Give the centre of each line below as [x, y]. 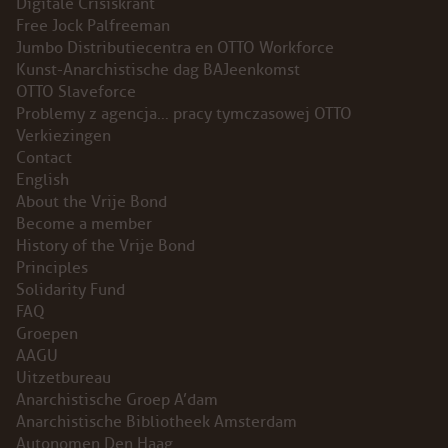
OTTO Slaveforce [76, 91]
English [42, 179]
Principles [52, 267]
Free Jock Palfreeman [93, 25]
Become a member [84, 223]
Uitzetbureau [63, 377]
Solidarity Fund [70, 289]
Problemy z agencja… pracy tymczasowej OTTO [184, 113]
